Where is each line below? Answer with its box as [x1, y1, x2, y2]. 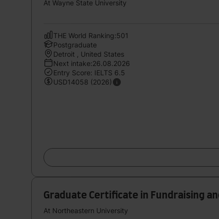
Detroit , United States [53, 49, 124, 58]
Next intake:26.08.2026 [53, 59, 130, 67]
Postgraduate [53, 40, 97, 49]
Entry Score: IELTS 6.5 [53, 68, 125, 77]
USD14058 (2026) [53, 77, 112, 86]
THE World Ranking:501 [53, 31, 129, 40]
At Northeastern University [44, 206, 128, 215]
